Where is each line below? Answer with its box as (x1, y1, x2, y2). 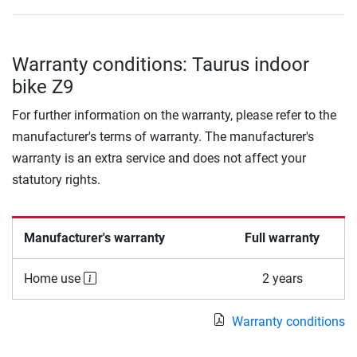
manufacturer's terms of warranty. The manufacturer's (12, 129, 314, 145)
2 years (261, 271, 303, 287)
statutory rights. (12, 172, 100, 188)
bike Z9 (12, 76, 73, 99)
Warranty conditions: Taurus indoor (12, 53, 309, 76)
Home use (23, 271, 84, 287)
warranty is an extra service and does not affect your (12, 151, 306, 167)
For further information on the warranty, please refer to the (12, 108, 336, 124)
